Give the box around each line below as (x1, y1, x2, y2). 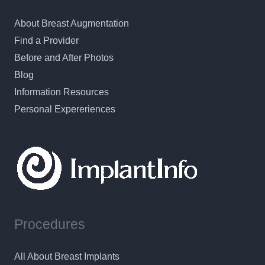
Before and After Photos (14, 52, 114, 63)
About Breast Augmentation (14, 18, 129, 28)
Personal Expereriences (14, 104, 115, 114)
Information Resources (14, 86, 109, 97)
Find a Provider (14, 35, 79, 46)
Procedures (14, 217, 85, 232)
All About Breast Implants (14, 251, 119, 261)
